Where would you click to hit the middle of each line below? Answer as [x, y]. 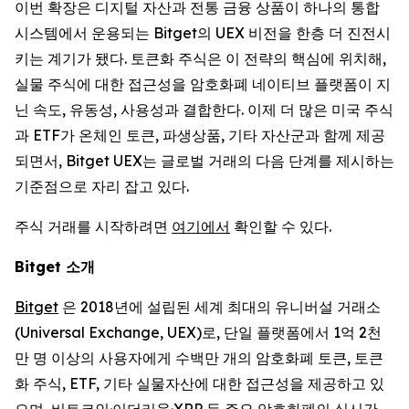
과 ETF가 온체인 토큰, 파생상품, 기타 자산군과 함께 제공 [200, 135]
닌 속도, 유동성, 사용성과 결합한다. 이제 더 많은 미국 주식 [204, 109]
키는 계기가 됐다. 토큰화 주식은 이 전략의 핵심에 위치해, [200, 58]
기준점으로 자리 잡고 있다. [102, 186]
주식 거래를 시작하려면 [93, 226]
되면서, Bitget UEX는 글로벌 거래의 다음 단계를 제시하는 [204, 160]
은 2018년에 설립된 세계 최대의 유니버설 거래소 [220, 306]
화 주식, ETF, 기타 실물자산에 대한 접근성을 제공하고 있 [199, 383]
